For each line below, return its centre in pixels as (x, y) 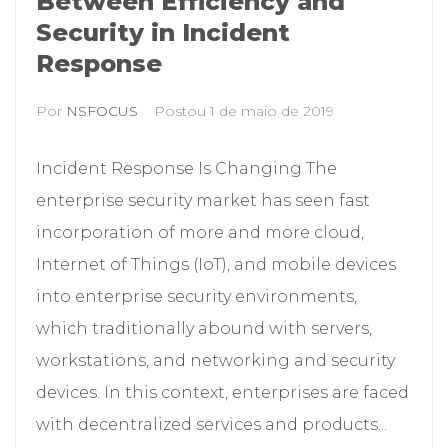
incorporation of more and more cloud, (200, 232)
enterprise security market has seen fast (203, 200)
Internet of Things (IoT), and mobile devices (216, 264)
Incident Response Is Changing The (186, 168)
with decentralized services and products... (211, 424)
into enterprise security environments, (196, 296)
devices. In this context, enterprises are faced (222, 392)
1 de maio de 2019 (272, 110)
